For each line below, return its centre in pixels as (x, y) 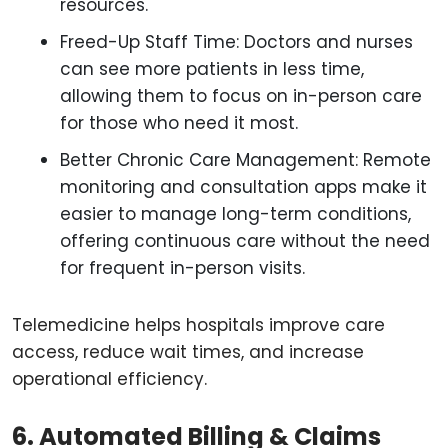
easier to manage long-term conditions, (235, 214)
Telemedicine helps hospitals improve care (198, 325)
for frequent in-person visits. (182, 268)
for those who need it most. (179, 123)
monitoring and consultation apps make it (243, 187)
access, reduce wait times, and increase (188, 352)
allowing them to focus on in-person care (241, 96)
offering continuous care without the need (245, 241)
